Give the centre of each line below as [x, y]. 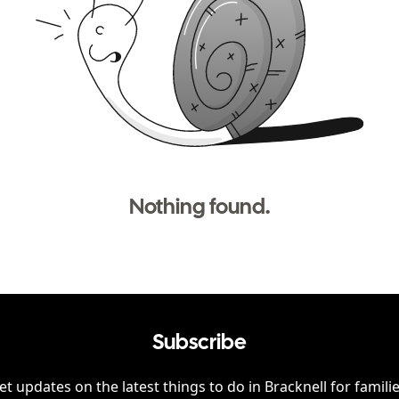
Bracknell [296, 387]
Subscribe [199, 343]
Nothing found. [199, 208]
